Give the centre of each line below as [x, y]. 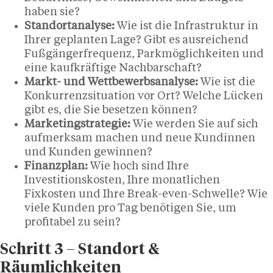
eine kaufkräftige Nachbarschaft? [113, 68]
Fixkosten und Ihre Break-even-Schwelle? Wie [146, 194]
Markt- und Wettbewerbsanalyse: [111, 82]
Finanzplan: [56, 166]
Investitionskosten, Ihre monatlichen [122, 180]
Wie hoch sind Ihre [138, 166]
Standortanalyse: [69, 26]
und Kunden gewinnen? [88, 152]
